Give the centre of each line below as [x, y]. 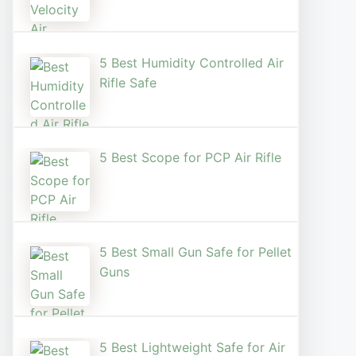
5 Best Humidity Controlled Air [192, 62]
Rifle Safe [128, 82]
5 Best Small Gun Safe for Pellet [195, 252]
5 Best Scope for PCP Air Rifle [190, 158]
